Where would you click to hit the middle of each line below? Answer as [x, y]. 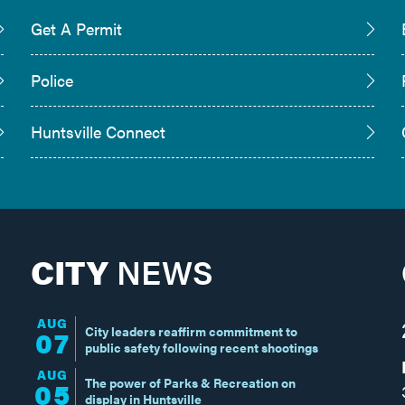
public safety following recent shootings [201, 347]
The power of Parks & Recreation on [190, 382]
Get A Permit [76, 29]
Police [52, 80]
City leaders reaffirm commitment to [191, 330]
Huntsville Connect [98, 132]
